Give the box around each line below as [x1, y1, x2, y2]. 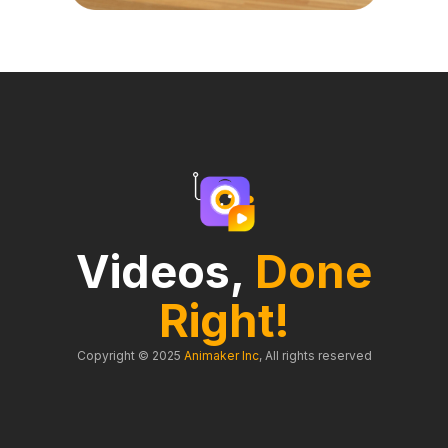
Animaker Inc [183, 348, 259, 364]
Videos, [76, 243, 255, 299]
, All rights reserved [258, 348, 372, 364]
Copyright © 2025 [76, 348, 184, 364]
